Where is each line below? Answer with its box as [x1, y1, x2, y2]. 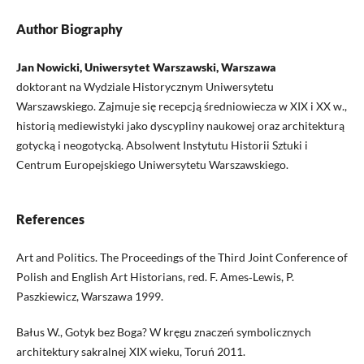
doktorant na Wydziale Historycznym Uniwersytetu [15, 80, 274, 94]
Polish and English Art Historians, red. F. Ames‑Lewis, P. [15, 270, 294, 284]
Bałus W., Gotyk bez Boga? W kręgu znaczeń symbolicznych [15, 325, 311, 340]
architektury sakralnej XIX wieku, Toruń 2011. [15, 344, 245, 359]
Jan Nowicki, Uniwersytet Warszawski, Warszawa [15, 60, 276, 75]
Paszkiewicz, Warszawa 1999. [15, 289, 163, 304]
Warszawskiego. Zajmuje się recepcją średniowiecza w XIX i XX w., [15, 99, 347, 114]
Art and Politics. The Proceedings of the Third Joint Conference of [15, 250, 348, 265]
